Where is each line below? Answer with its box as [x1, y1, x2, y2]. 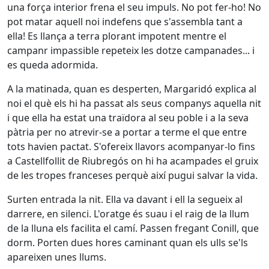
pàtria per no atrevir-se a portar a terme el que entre [7, 125, 247, 139]
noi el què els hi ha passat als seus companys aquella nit [7, 97, 261, 110]
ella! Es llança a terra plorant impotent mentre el [7, 29, 226, 43]
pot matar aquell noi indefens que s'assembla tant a [7, 15, 243, 28]
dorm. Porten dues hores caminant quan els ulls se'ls [7, 236, 248, 249]
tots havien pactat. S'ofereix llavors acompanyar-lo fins [7, 140, 255, 153]
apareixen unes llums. [7, 250, 106, 264]
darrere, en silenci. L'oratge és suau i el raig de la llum [7, 207, 249, 220]
